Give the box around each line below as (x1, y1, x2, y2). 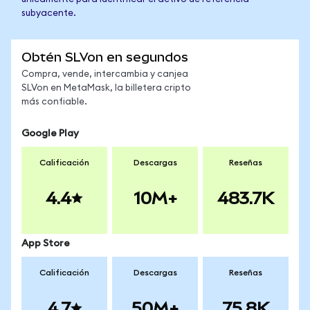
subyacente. (21, 9, 76, 18)
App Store (21, 239, 70, 248)
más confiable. (21, 98, 87, 107)
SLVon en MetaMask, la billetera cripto (21, 84, 191, 93)
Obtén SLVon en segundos (21, 50, 188, 64)
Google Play (21, 129, 79, 138)
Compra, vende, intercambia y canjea (21, 70, 188, 79)
